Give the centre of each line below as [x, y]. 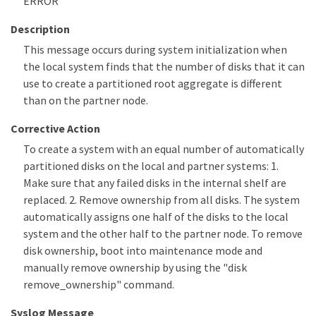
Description [40, 29]
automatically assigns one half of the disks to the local [156, 217]
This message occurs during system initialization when [155, 50]
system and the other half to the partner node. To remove [163, 234]
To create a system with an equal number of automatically [164, 149]
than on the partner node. [86, 101]
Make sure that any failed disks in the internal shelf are [155, 183]
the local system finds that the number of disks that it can [164, 67]
